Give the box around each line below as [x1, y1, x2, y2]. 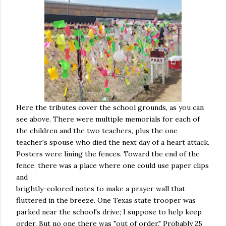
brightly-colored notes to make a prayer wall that [16, 184, 185, 193]
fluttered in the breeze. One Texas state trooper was [16, 196, 196, 205]
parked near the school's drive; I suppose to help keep [16, 207, 202, 216]
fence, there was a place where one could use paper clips [16, 161, 209, 170]
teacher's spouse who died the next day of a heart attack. [16, 138, 209, 147]
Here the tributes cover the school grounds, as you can [16, 103, 204, 112]
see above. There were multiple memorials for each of [16, 115, 200, 124]
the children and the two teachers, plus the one [16, 126, 178, 135]
